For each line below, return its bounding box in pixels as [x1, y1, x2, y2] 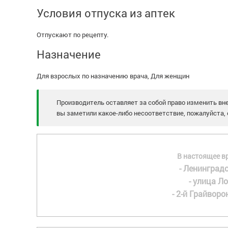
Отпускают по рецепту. [37, 30, 108, 39]
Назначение [37, 47, 101, 62]
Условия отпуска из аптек [37, 6, 175, 20]
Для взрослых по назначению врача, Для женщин [37, 71, 189, 80]
